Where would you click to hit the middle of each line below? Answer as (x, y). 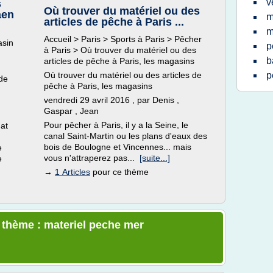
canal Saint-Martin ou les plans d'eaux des (126, 136)
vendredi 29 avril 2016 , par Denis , (112, 100)
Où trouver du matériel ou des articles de (123, 75)
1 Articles (73, 172)
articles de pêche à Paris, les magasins (119, 61)
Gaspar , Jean (71, 111)
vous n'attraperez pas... (92, 158)
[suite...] (155, 158)
